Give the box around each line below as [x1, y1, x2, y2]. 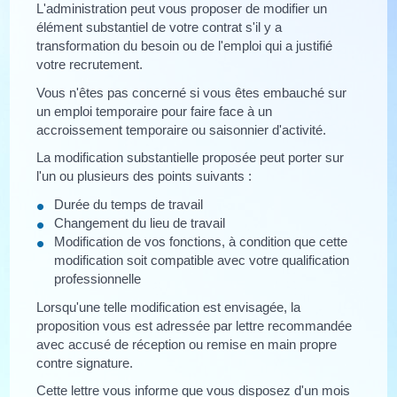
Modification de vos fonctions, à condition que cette [54, 233, 348, 249]
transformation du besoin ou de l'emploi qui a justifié [36, 38, 333, 53]
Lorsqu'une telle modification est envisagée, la [36, 299, 301, 315]
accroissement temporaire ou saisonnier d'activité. [36, 121, 327, 137]
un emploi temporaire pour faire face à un [36, 103, 273, 119]
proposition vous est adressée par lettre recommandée [36, 317, 353, 333]
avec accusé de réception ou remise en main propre [36, 336, 338, 352]
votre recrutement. [36, 57, 144, 72]
